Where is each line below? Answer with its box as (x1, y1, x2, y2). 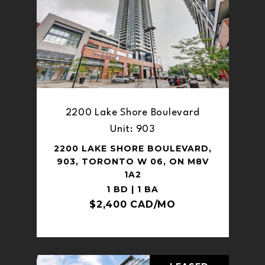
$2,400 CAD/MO (89, 198, 176, 210)
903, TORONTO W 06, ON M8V (56, 156, 209, 167)
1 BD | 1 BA (106, 183, 159, 195)
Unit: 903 (110, 124, 155, 134)
